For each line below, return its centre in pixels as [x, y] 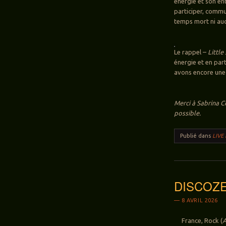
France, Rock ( [202, 221]
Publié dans [196, 135]
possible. [188, 113]
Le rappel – [191, 52]
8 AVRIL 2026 [200, 201]
